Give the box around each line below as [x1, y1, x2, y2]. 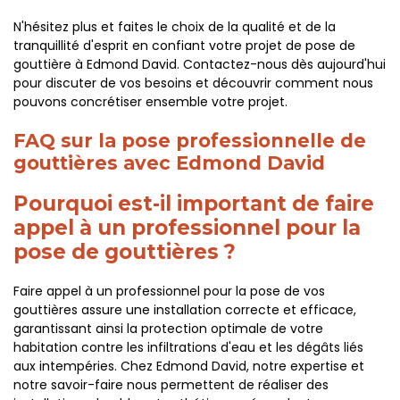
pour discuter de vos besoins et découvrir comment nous [13, 74, 373, 92]
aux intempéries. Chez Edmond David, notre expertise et [13, 357, 364, 375]
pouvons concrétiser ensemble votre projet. [13, 93, 287, 111]
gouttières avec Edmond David [13, 152, 325, 174]
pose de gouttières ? [13, 239, 236, 264]
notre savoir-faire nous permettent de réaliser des [13, 376, 329, 394]
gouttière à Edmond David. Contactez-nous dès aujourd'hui [13, 55, 386, 73]
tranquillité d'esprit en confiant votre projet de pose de [13, 37, 355, 54]
